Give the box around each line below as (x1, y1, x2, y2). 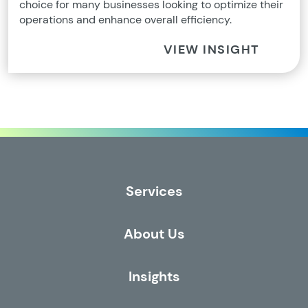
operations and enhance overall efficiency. (19, 12, 232, 27)
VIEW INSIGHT (163, 41, 260, 58)
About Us (123, 224, 185, 243)
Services (125, 181, 183, 200)
